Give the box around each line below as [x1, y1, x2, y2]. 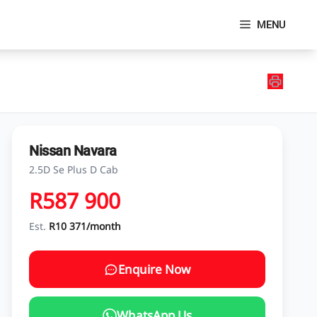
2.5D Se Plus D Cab [29, 163, 118, 176]
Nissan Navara [29, 142, 117, 159]
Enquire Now [118, 261, 190, 277]
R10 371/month [49, 219, 121, 233]
